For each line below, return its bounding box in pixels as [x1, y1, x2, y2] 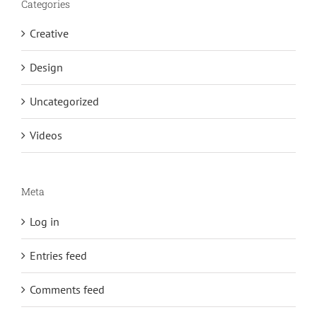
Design [30, 60, 63, 75]
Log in [30, 214, 59, 229]
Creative [30, 26, 69, 41]
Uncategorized [30, 94, 99, 109]
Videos [30, 128, 62, 143]
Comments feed [30, 282, 105, 297]
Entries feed [30, 248, 87, 263]
